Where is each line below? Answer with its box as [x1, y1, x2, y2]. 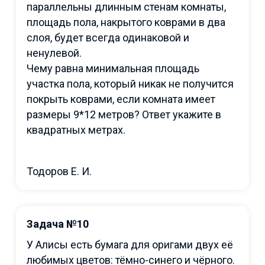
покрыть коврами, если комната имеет [27, 92, 215, 105]
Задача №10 [27, 217, 89, 230]
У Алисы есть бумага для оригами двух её [27, 238, 233, 251]
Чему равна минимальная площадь [27, 62, 199, 75]
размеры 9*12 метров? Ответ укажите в [27, 108, 221, 121]
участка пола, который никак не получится [27, 77, 234, 90]
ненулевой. [27, 46, 82, 59]
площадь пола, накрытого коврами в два [27, 15, 225, 28]
